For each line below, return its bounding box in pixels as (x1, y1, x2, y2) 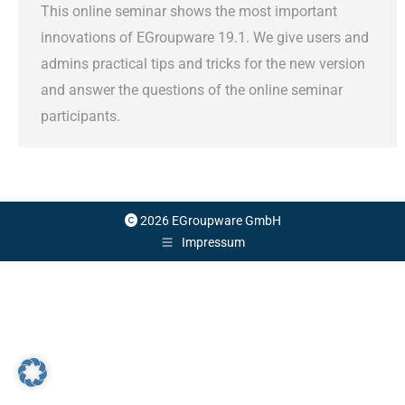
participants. (41, 107, 120, 125)
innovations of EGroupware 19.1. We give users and (41, 28, 369, 46)
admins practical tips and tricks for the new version (41, 54, 365, 72)
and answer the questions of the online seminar (41, 80, 343, 99)
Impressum (182, 234, 245, 250)
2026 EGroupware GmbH (137, 212, 281, 228)
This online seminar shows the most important (41, 2, 337, 20)
